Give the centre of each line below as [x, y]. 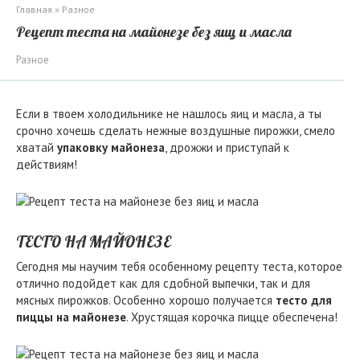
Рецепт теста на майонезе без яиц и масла [154, 32]
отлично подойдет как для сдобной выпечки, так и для [163, 283]
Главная [34, 9]
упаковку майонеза [111, 147]
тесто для [304, 300]
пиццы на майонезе [71, 317]
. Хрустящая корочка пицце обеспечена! [232, 317]
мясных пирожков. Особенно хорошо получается [146, 300]
